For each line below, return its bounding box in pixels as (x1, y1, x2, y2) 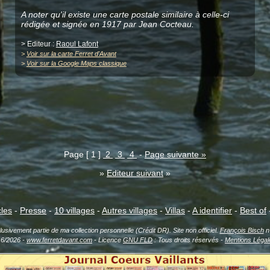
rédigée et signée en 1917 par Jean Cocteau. (20, 19, 194, 30)
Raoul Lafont (55, 40, 98, 49)
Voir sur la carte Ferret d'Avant (26, 50, 116, 58)
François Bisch (219, 227, 264, 234)
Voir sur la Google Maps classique (26, 60, 127, 67)
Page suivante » (145, 149, 206, 160)
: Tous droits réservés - (152, 236, 225, 244)
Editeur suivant (107, 168, 163, 178)
